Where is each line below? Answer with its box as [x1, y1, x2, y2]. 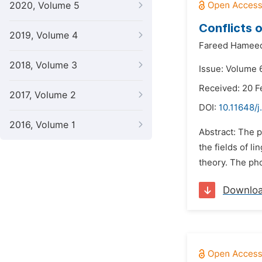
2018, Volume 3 [9, 60, 77, 71]
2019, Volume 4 [9, 30, 78, 41]
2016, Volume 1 [9, 119, 75, 130]
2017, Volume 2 [9, 89, 76, 101]
